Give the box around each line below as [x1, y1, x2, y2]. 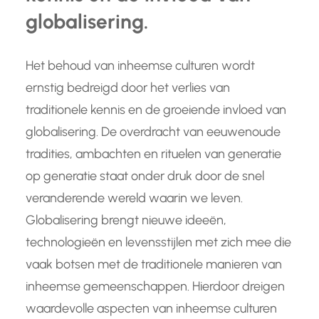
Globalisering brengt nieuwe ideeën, [26, 212, 226, 229]
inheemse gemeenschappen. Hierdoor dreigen [26, 278, 285, 295]
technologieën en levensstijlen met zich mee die [26, 234, 291, 251]
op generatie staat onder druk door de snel [26, 168, 264, 184]
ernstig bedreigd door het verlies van [26, 80, 230, 96]
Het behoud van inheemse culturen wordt [26, 58, 255, 74]
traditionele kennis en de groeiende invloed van [26, 102, 286, 118]
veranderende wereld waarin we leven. [26, 190, 243, 206]
